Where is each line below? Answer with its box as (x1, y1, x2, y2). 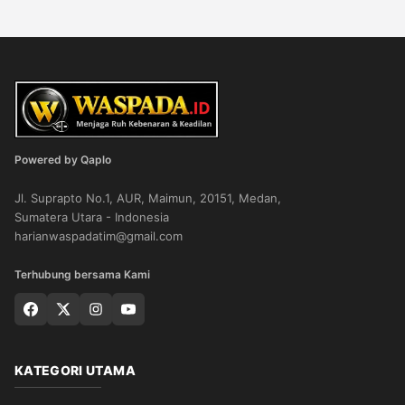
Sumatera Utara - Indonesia (14, 210, 169, 224)
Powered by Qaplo (14, 153, 111, 166)
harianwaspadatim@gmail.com (14, 229, 183, 243)
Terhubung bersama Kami (14, 268, 150, 281)
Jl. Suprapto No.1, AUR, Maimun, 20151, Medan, (14, 191, 281, 205)
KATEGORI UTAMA (14, 363, 136, 378)
